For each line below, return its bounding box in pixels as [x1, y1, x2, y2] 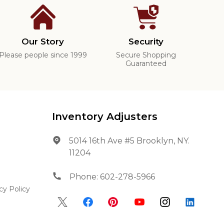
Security [128, 36, 164, 47]
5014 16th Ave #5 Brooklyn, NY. [69, 136, 190, 146]
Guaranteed [125, 59, 167, 68]
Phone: [69, 172, 100, 182]
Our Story [21, 36, 64, 47]
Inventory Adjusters [52, 110, 157, 123]
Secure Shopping [116, 50, 176, 60]
